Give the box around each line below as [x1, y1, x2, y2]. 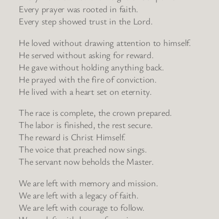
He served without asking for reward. [19, 48, 154, 61]
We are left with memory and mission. [19, 176, 158, 189]
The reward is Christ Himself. [19, 131, 126, 143]
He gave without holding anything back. [19, 61, 164, 73]
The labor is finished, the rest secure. [19, 119, 153, 131]
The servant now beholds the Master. [19, 155, 154, 168]
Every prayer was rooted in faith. [19, 3, 139, 15]
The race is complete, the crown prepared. [19, 107, 173, 119]
